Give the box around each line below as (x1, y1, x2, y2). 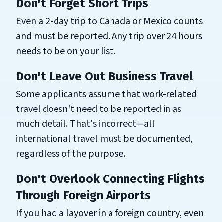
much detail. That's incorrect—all (16, 116, 155, 131)
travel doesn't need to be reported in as (16, 102, 181, 116)
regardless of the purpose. (16, 146, 125, 161)
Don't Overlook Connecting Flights (16, 171, 205, 186)
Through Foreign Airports (16, 188, 151, 202)
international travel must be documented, (16, 131, 193, 146)
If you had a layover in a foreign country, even (16, 206, 204, 220)
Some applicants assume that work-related (16, 87, 197, 101)
